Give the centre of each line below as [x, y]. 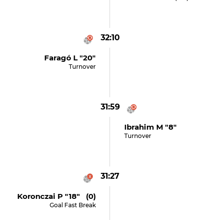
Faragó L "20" [70, 58]
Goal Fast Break [73, 205]
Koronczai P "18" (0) [57, 196]
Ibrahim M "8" [150, 127]
